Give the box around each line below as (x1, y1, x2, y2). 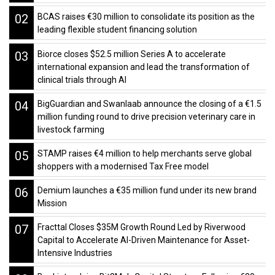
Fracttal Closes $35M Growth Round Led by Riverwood (37, 222, 246, 233)
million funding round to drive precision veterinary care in (37, 111, 255, 122)
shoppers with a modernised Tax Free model (37, 161, 209, 171)
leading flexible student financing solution (37, 25, 197, 35)
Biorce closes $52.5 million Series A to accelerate (37, 48, 226, 59)
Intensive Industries (37, 248, 112, 258)
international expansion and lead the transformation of (37, 61, 250, 72)
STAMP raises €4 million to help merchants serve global (37, 148, 252, 158)
